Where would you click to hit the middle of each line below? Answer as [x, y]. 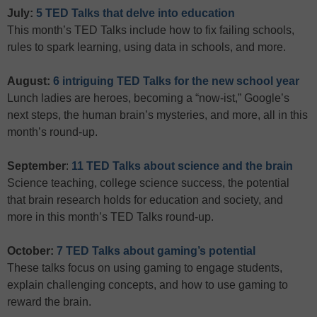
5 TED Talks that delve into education [136, 13]
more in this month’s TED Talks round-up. [110, 217]
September [36, 166]
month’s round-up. [52, 132]
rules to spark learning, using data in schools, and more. [146, 47]
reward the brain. [49, 302]
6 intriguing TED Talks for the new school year [176, 81]
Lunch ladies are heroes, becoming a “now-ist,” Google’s [148, 98]
